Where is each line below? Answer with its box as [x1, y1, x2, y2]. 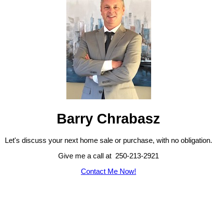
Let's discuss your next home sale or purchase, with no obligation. [5, 136, 212, 144]
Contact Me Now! [81, 167, 136, 175]
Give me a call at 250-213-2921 [58, 152, 159, 160]
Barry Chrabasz [57, 110, 160, 127]
